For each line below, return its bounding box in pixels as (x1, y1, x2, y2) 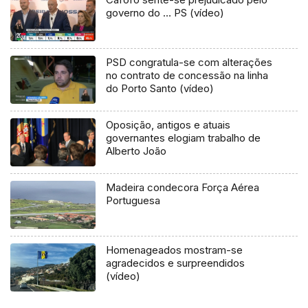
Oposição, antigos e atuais (106, 118, 231, 131)
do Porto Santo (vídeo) (106, 81, 214, 95)
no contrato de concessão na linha (106, 68, 269, 82)
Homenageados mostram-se (106, 243, 243, 256)
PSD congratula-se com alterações (106, 55, 273, 69)
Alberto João (106, 144, 167, 157)
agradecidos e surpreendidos (106, 256, 245, 269)
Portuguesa (106, 193, 161, 207)
